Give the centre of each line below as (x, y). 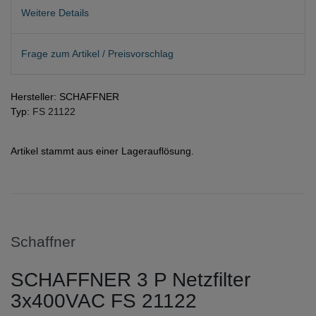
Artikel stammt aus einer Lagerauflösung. (102, 151)
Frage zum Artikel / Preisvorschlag (97, 54)
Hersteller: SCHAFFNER (65, 97)
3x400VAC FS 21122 (104, 301)
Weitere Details (55, 12)
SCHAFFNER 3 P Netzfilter (130, 280)
